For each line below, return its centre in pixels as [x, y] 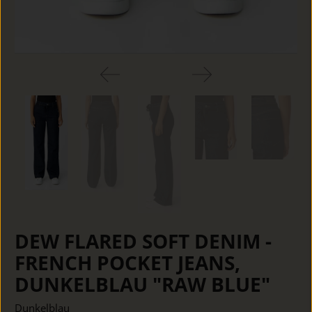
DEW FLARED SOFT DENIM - [143, 241]
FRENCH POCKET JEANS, [128, 262]
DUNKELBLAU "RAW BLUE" [143, 284]
